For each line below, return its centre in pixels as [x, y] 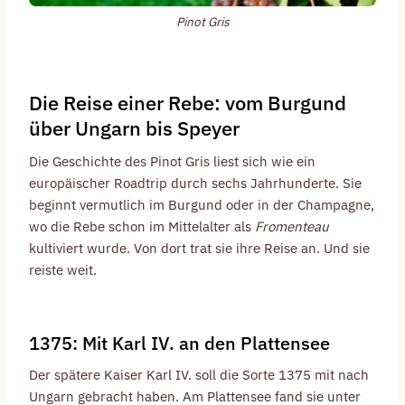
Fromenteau [292, 226]
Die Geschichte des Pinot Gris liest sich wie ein [172, 161]
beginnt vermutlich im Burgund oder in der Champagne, [202, 204]
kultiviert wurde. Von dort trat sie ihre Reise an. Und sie [199, 248]
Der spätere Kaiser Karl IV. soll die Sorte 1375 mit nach [199, 374]
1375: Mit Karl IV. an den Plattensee [179, 343]
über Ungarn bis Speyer [134, 127]
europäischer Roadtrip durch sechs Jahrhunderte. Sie [195, 183]
